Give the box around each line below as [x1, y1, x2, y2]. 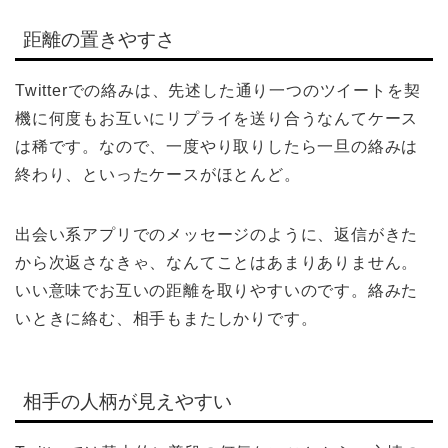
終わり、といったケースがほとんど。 [15, 166, 301, 184]
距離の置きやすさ [23, 29, 175, 51]
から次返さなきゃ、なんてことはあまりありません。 [15, 254, 419, 272]
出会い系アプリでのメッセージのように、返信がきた [15, 226, 419, 244]
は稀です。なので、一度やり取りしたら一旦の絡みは [15, 138, 419, 156]
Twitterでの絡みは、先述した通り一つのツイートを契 [15, 82, 421, 100]
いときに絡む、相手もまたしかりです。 [15, 310, 318, 328]
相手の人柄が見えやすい [23, 390, 232, 412]
